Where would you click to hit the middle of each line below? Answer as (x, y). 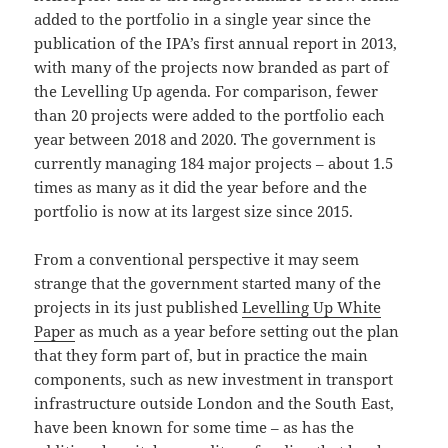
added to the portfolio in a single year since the (203, 18)
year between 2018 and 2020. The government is (205, 138)
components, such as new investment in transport (214, 378)
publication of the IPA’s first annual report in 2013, (216, 42)
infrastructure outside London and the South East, (214, 402)
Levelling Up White (312, 306)
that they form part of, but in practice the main (201, 354)
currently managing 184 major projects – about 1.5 (214, 162)
